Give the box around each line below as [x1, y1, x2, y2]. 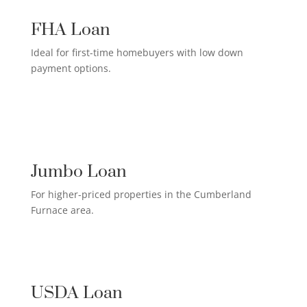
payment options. [30, 61, 111, 75]
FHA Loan [30, 19, 110, 40]
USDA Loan [30, 282, 123, 304]
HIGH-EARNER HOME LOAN [62, 114, 246, 132]
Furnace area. [30, 203, 94, 217]
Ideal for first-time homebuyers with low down [30, 45, 243, 59]
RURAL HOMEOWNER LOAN [62, 235, 247, 253]
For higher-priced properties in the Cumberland [30, 187, 251, 201]
